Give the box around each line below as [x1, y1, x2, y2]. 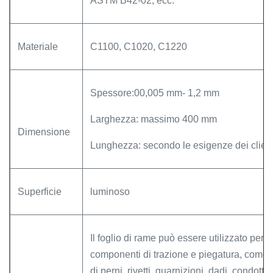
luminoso [90, 186, 130, 197]
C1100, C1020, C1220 [90, 41, 187, 52]
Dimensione [18, 127, 70, 137]
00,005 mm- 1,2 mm [134, 88, 219, 98]
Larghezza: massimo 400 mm [90, 114, 217, 124]
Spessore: [90, 88, 134, 98]
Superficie [18, 186, 62, 197]
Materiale [18, 41, 58, 52]
